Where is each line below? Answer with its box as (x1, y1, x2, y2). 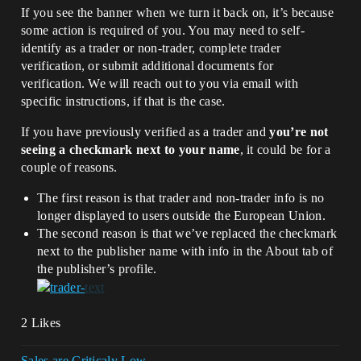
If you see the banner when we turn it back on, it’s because (21, 6, 334, 19)
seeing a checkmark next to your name (21, 143, 240, 156)
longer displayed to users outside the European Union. (37, 209, 326, 222)
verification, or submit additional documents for (21, 59, 274, 73)
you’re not (269, 125, 329, 139)
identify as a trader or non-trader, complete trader (21, 41, 281, 55)
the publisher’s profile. (37, 262, 157, 276)
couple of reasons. (21, 160, 118, 174)
